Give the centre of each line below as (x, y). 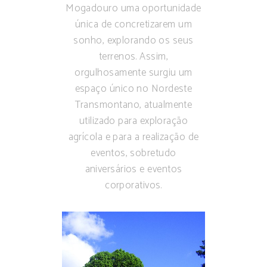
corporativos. (133, 186)
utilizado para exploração (133, 121)
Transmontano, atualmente (133, 105)
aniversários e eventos (133, 170)
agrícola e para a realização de (133, 137)
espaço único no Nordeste (133, 89)
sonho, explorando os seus (133, 41)
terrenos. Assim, (133, 57)
